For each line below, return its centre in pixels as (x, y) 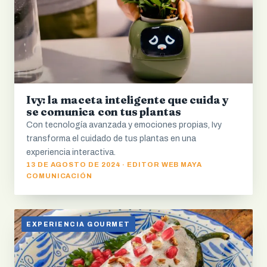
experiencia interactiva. (71, 152)
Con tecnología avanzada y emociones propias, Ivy (124, 125)
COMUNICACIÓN (60, 176)
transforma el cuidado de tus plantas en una (111, 138)
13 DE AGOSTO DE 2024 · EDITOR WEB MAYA (114, 164)
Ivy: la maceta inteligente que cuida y (128, 100)
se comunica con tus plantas (104, 111)
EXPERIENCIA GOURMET (78, 224)
